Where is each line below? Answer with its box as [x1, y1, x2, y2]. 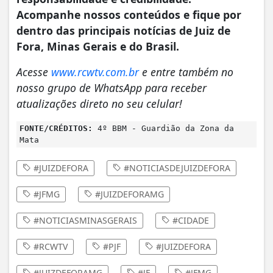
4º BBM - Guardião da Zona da [93, 123, 234, 133]
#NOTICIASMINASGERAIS [31, 214, 137, 226]
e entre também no [139, 64, 233, 79]
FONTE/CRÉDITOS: [19, 123, 93, 133]
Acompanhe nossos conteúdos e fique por [16, 7, 241, 22]
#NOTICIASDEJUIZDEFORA [121, 161, 230, 174]
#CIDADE [170, 214, 209, 226]
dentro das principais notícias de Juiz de [16, 23, 230, 38]
